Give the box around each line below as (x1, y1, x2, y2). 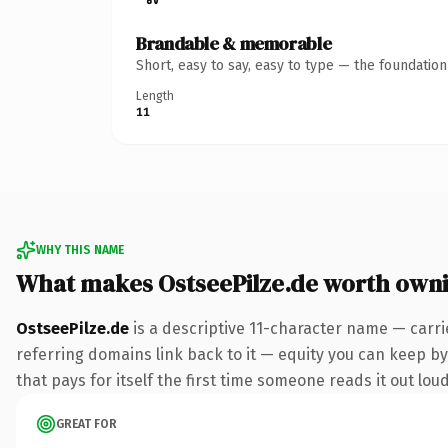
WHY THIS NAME (36, 242, 124, 257)
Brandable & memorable (136, 30, 332, 56)
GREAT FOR (56, 416, 117, 431)
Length (136, 88, 174, 103)
